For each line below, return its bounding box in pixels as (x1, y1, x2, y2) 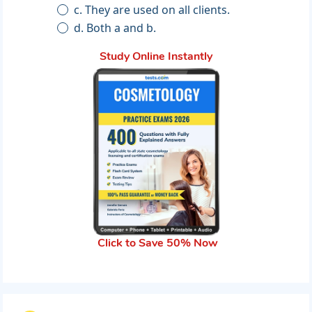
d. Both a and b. (74, 20, 157, 36)
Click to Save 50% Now (97, 238, 218, 250)
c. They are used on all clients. (74, 2, 231, 18)
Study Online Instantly (100, 52, 212, 63)
